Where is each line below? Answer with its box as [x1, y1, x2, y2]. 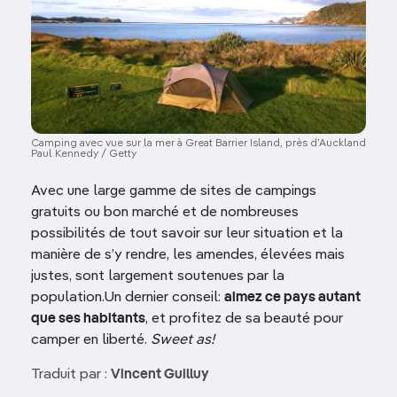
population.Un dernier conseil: [31, 291, 224, 306]
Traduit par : [31, 368, 111, 383]
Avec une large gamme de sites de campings [31, 184, 316, 199]
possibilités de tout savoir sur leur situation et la [31, 227, 343, 242]
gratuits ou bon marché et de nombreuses [31, 206, 299, 221]
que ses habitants [31, 312, 145, 327]
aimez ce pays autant [224, 291, 361, 306]
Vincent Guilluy [111, 368, 209, 383]
